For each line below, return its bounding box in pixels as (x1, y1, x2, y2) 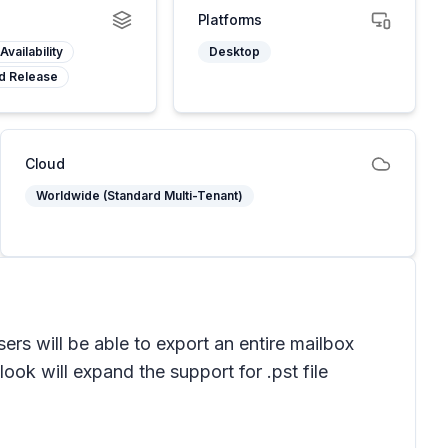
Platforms (197, 11, 262, 28)
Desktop (208, 44, 260, 59)
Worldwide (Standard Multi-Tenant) (36, 188, 243, 203)
